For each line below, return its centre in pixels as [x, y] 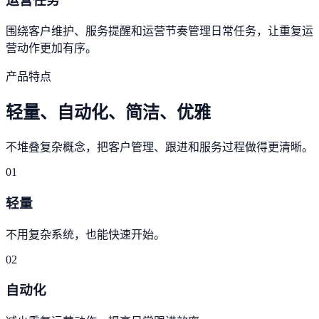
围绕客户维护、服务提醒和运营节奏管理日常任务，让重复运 [159, 31]
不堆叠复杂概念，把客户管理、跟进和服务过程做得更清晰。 [159, 147]
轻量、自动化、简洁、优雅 [108, 113]
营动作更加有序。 [51, 48]
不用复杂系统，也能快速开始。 [85, 234]
